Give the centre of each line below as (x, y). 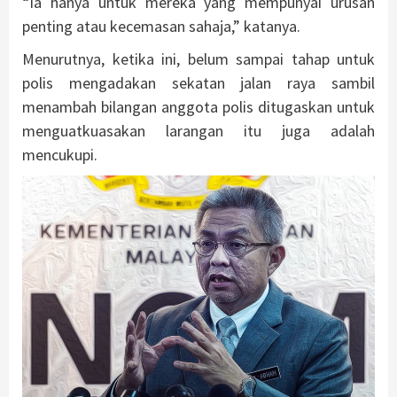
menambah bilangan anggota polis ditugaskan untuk (198, 107)
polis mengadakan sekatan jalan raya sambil (198, 83)
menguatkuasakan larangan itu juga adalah (198, 131)
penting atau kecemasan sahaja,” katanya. (161, 27)
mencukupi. (60, 155)
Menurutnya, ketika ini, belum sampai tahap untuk (198, 59)
